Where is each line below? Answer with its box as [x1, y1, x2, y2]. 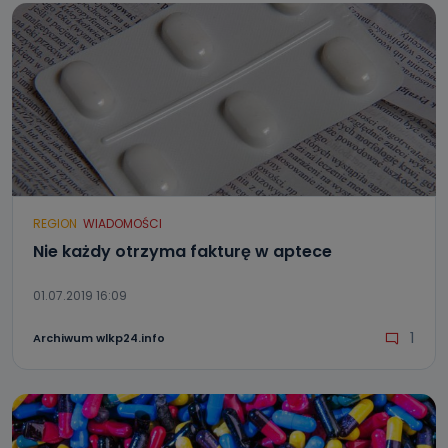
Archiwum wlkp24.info [33, 329, 165, 346]
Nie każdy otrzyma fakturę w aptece [33, 240, 332, 263]
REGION [33, 215, 77, 232]
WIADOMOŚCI [83, 215, 162, 232]
